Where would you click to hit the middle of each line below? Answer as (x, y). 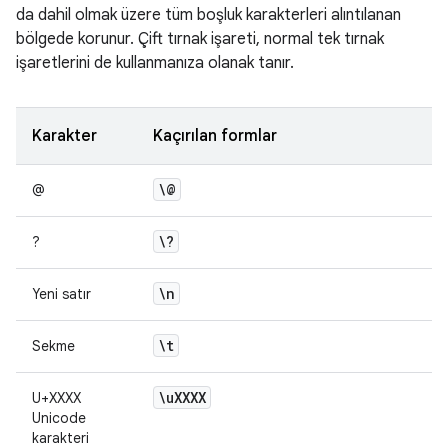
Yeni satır (61, 294)
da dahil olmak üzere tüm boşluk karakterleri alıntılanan (208, 15)
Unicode (59, 418)
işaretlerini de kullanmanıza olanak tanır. (155, 63)
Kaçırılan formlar (215, 136)
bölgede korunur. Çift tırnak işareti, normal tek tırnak (200, 39)
